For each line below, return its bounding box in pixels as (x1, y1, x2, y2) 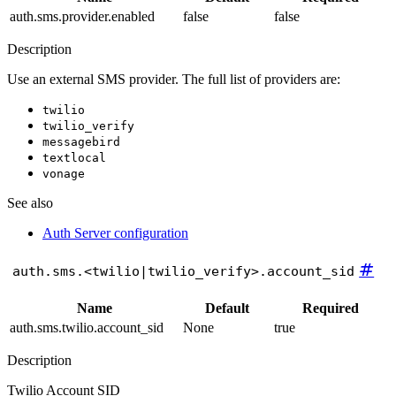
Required (301, 300, 359, 316)
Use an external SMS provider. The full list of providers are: (7, 72, 340, 88)
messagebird (42, 135, 120, 149)
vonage (42, 167, 85, 181)
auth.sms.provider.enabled (10, 9, 155, 25)
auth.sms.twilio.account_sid (10, 319, 164, 335)
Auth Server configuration (42, 225, 188, 241)
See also (7, 195, 53, 211)
